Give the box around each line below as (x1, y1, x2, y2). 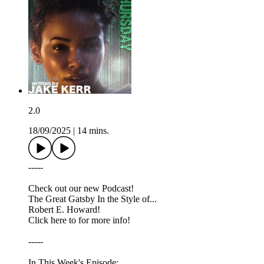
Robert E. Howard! (28, 204, 100, 215)
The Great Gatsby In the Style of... (28, 194, 157, 204)
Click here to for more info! (28, 215, 130, 226)
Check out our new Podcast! (28, 183, 134, 194)
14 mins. (77, 126, 109, 136)
